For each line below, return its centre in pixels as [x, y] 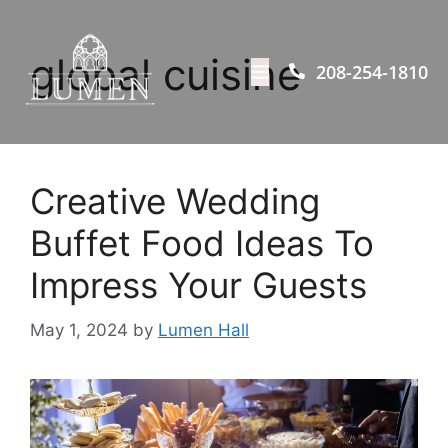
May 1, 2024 [79, 329]
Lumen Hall [203, 329]
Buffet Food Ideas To [202, 243]
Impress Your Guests [198, 285]
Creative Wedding [175, 201]
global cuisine [165, 74]
